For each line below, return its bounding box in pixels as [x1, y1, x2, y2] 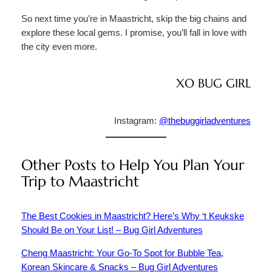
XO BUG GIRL [176, 76, 251, 92]
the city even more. [21, 41, 97, 52]
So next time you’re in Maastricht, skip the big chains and [21, 13, 246, 24]
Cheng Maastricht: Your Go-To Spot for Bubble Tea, [21, 248, 223, 258]
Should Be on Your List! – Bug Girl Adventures [21, 225, 203, 235]
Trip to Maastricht [21, 172, 139, 191]
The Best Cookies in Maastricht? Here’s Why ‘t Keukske [21, 211, 244, 221]
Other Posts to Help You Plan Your [21, 156, 244, 175]
